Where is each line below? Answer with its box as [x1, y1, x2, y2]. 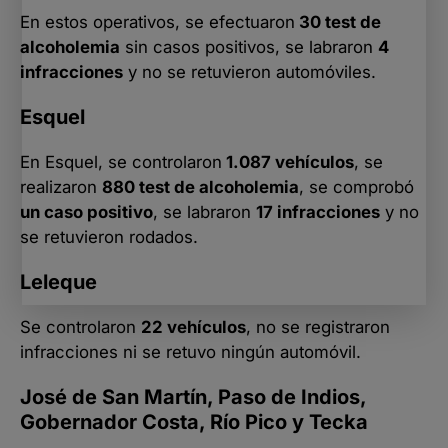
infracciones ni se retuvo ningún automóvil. [20, 341, 361, 362]
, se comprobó [299, 176, 414, 197]
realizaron [20, 176, 102, 197]
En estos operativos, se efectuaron [20, 11, 295, 32]
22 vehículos [141, 316, 246, 337]
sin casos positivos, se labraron [120, 36, 378, 57]
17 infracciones [256, 201, 380, 222]
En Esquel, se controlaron [20, 151, 222, 172]
